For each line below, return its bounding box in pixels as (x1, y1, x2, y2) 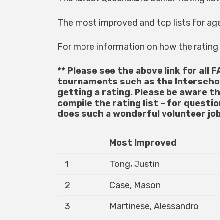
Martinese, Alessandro (110, 201, 199, 212)
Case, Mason (110, 180, 161, 191)
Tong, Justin (110, 159, 160, 169)
